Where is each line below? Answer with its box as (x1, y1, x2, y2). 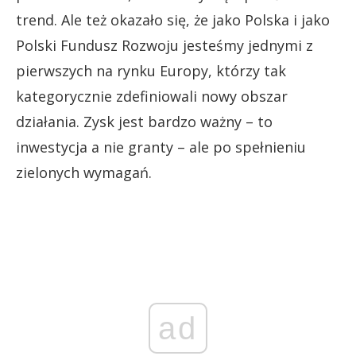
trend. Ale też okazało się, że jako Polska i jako (16, 10, 330, 30)
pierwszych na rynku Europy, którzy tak (16, 61, 286, 81)
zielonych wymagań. (16, 163, 152, 183)
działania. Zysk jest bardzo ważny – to (16, 112, 273, 132)
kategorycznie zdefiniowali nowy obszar (16, 87, 288, 106)
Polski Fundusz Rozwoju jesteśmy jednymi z (16, 36, 313, 56)
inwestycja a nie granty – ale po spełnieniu (16, 137, 306, 157)
